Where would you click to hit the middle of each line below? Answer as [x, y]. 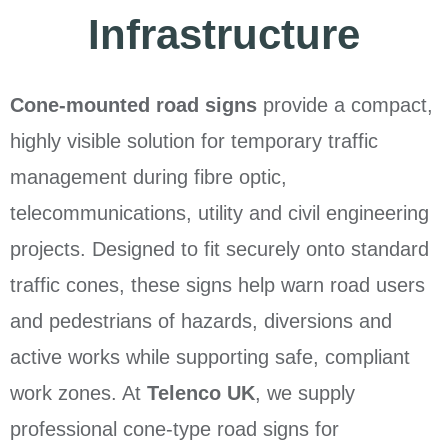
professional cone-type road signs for [174, 429]
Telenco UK [201, 393]
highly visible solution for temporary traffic [194, 141]
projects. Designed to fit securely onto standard [219, 249]
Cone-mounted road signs [133, 105]
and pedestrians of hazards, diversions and [201, 321]
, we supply [305, 393]
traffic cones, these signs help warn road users [217, 285]
